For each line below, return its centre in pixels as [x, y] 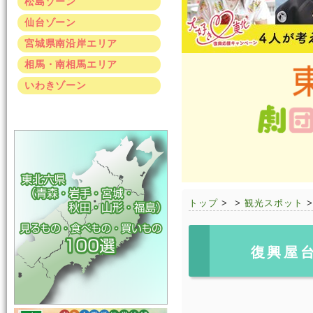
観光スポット [274, 203]
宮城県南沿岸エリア [71, 43]
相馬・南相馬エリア [71, 64]
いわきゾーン [56, 85]
